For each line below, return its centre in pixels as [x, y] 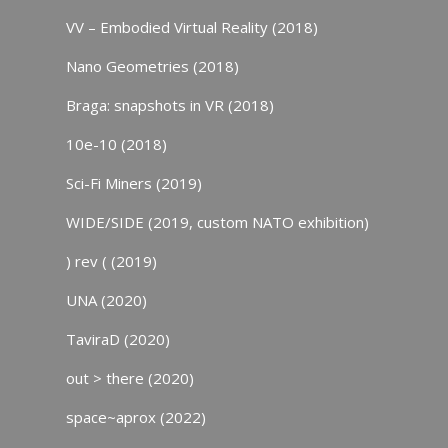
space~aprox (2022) [135, 417]
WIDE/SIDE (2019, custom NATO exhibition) [217, 222]
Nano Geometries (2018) [152, 66]
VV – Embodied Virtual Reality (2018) [191, 27]
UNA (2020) [106, 300]
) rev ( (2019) [111, 261]
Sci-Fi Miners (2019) [133, 183]
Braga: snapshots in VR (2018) [169, 105]
